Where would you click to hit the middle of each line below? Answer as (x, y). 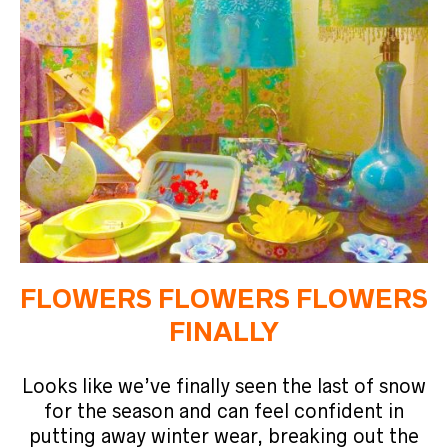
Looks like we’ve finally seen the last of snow (224, 386)
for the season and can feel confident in (224, 411)
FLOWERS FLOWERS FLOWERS (224, 299)
